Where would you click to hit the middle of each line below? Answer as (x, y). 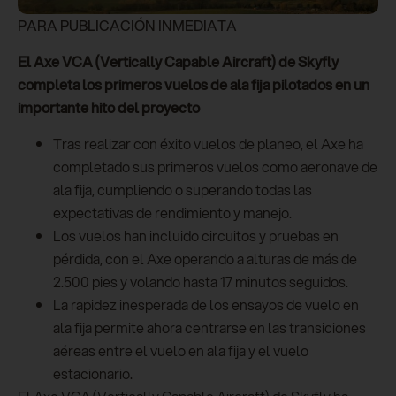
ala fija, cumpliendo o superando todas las (183, 190)
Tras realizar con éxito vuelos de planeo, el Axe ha (208, 144)
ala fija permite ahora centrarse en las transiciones (209, 328)
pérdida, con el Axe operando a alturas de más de (205, 259)
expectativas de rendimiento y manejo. (172, 213)
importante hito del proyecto (109, 108)
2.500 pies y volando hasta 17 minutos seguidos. (201, 282)
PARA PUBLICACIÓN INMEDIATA (127, 26)
